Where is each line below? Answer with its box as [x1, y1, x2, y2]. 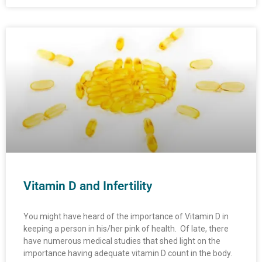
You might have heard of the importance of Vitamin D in [23, 212, 229, 222]
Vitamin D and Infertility [23, 179, 152, 194]
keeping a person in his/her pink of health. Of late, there [23, 224, 229, 234]
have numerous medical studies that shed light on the [23, 236, 220, 246]
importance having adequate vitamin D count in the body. [23, 249, 234, 258]
